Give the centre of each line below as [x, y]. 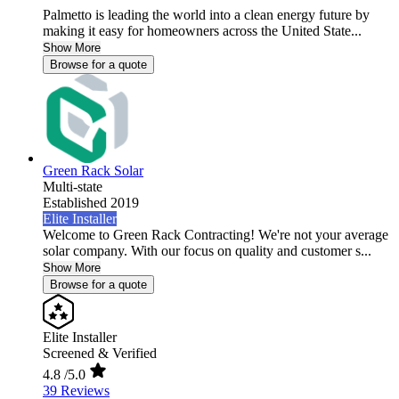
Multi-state [73, 187]
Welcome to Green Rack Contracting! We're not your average [216, 235]
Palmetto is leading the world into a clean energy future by [206, 15]
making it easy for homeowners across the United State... [202, 31]
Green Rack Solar [93, 171]
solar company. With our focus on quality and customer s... [207, 251]
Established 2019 [91, 203]
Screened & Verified [100, 354]
